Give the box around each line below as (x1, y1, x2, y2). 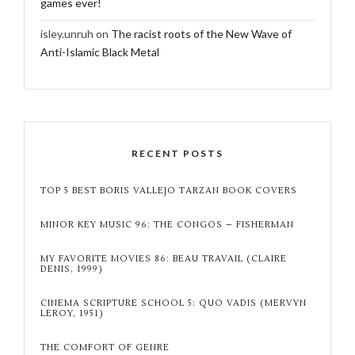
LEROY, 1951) (40, 307, 104, 319)
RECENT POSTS (132, 147, 223, 159)
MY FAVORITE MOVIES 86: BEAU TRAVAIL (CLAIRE (40, 252, 287, 265)
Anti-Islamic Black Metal (40, 44, 159, 59)
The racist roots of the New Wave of (111, 26, 292, 40)
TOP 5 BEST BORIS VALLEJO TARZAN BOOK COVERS (40, 184, 297, 197)
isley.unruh (40, 26, 94, 40)
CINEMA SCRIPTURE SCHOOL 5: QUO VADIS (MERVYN (40, 296, 307, 309)
